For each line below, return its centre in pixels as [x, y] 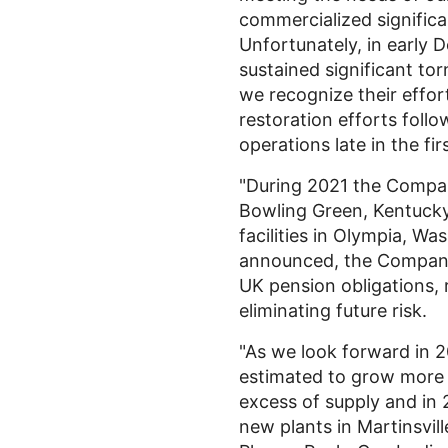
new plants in [298, 426]
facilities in [286, 235]
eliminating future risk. [333, 310]
